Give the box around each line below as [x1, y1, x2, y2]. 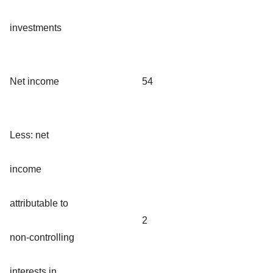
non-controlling [10, 232, 74, 243]
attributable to [10, 197, 68, 208]
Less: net [10, 129, 49, 140]
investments [10, 22, 62, 33]
